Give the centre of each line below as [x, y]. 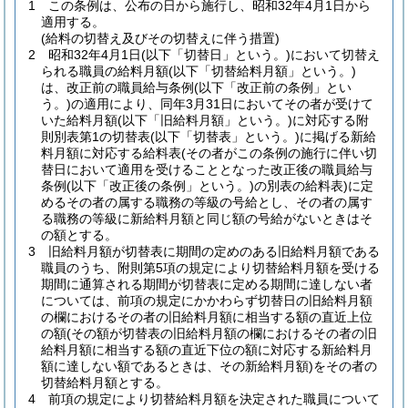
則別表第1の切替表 [96, 137]
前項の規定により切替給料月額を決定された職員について [214, 399]
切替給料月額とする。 [105, 382]
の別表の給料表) [301, 186]
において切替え [335, 55]
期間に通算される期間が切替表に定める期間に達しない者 [207, 284]
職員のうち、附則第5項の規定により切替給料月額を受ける [210, 268]
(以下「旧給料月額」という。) [205, 120]
